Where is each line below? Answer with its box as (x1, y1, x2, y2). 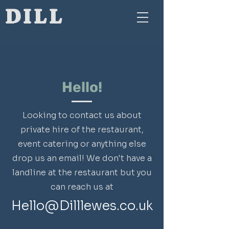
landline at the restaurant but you (12, 167, 152, 178)
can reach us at (50, 181, 113, 192)
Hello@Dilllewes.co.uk (11, 198, 153, 214)
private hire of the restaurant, (20, 124, 144, 135)
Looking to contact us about (22, 110, 142, 121)
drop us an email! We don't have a (12, 153, 152, 164)
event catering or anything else (17, 139, 146, 149)
